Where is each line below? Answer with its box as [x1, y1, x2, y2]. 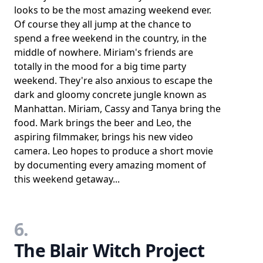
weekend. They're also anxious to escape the [14, 74, 213, 87]
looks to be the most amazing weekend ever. [14, 4, 211, 16]
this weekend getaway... [14, 173, 120, 186]
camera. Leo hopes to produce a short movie [14, 144, 213, 157]
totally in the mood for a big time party [14, 60, 186, 73]
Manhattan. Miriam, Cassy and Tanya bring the [14, 102, 221, 115]
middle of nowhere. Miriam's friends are [14, 46, 193, 59]
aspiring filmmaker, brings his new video [14, 130, 193, 143]
